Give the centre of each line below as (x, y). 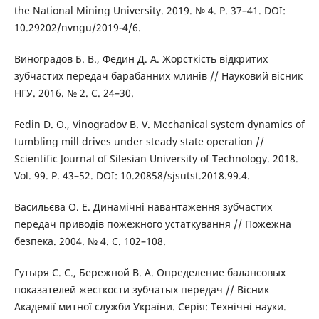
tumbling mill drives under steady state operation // (139, 141)
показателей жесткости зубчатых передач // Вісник (141, 289)
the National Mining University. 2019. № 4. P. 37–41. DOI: (150, 10)
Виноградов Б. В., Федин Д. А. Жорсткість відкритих (141, 58)
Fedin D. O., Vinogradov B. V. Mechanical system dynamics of (159, 124)
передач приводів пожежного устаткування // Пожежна (152, 224)
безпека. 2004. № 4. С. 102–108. (90, 241)
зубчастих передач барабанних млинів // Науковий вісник (158, 75)
